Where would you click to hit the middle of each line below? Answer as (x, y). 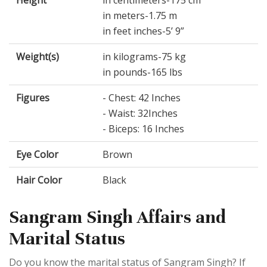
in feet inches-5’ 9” (143, 31)
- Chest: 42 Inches (142, 98)
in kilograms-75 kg (144, 57)
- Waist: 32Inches (140, 114)
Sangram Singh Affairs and (117, 218)
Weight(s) (38, 57)
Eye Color (37, 155)
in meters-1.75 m (140, 16)
